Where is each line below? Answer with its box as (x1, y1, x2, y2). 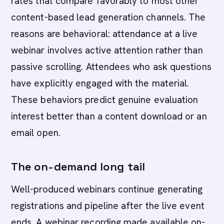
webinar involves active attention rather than (11, 44, 203, 56)
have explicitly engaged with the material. (11, 77, 189, 89)
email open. (11, 126, 60, 139)
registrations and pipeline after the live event (11, 199, 204, 212)
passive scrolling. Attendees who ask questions (11, 60, 211, 73)
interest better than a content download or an (11, 110, 207, 122)
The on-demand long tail (11, 159, 145, 173)
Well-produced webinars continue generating (11, 183, 203, 195)
